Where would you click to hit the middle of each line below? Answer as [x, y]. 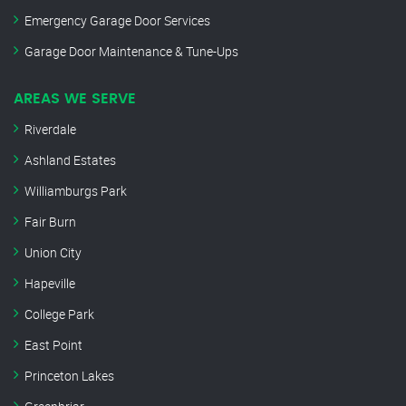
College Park [59, 314]
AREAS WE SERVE [75, 99]
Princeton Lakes [69, 376]
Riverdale [50, 130]
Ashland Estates [70, 160]
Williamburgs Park [76, 191]
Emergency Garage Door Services [117, 21]
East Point [53, 345]
